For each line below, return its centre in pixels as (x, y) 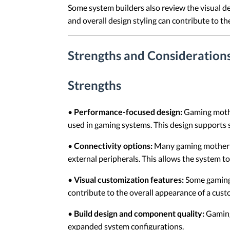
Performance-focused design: (128, 112)
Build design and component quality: (139, 214)
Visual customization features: (129, 180)
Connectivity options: (113, 146)
